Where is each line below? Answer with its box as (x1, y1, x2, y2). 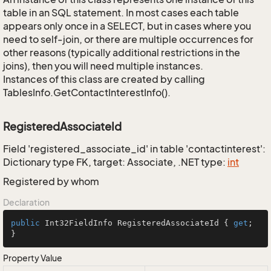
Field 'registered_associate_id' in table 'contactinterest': (3, 143, 266, 155)
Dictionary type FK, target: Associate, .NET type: (3, 156, 227, 168)
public (11, 218, 40, 227)
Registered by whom (3, 175, 99, 188)
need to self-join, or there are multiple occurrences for (3, 33, 253, 45)
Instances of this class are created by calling (3, 73, 205, 85)
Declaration (3, 197, 50, 207)
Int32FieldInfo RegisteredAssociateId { (40, 218, 233, 227)
